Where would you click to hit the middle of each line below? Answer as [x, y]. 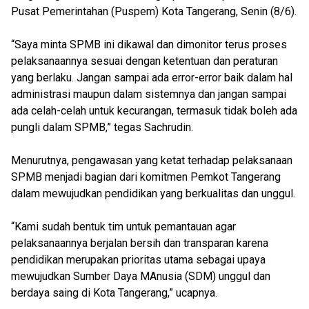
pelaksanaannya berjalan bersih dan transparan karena [140, 243]
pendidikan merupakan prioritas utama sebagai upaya [138, 260]
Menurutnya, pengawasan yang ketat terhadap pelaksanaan [152, 160]
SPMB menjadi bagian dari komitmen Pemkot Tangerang [146, 177]
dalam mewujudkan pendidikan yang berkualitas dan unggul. [153, 193]
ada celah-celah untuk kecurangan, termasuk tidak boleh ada [154, 111]
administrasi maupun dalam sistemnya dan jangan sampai [149, 94]
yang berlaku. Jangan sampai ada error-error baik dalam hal [152, 78]
